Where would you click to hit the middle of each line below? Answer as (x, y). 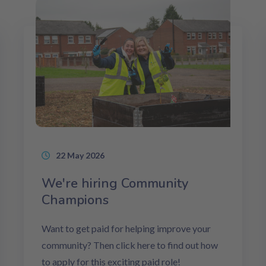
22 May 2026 (80, 156)
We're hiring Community (115, 184)
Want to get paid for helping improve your (126, 229)
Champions (75, 200)
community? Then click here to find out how (130, 245)
